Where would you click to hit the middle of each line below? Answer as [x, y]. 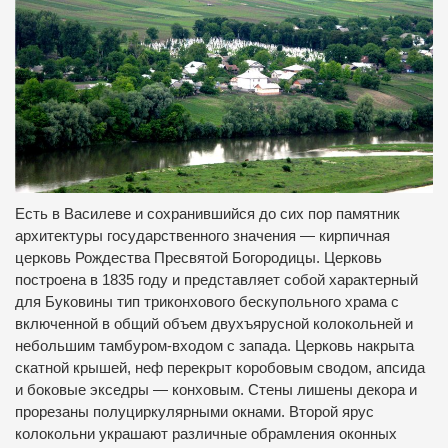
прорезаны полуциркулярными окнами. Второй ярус [194, 412]
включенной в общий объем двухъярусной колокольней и [214, 324]
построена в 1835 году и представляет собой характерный [216, 280]
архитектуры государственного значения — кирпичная [202, 236]
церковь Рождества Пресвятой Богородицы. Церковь [198, 258]
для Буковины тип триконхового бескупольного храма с [207, 302]
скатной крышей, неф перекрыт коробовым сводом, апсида [220, 368]
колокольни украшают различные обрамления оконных [206, 434]
